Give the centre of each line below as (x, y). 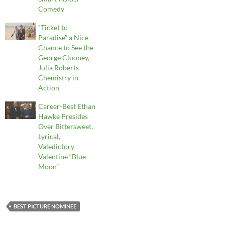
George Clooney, (64, 58)
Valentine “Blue (62, 157)
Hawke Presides (63, 117)
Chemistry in (59, 78)
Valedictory (57, 147)
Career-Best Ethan (67, 106)
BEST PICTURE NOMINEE (45, 206)
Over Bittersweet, (66, 127)
